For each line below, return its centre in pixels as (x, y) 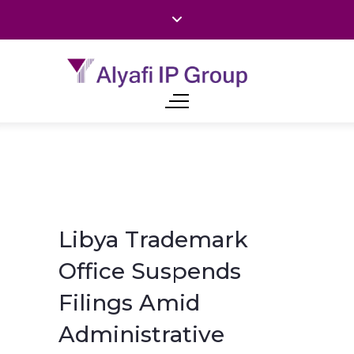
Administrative (141, 335)
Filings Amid (129, 303)
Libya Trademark (153, 240)
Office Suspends (150, 271)
